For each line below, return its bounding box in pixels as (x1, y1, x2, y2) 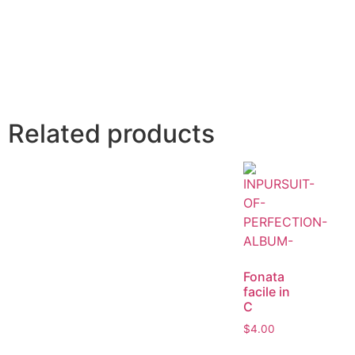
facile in (243, 284, 290, 300)
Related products (8, 118, 215, 150)
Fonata (243, 269, 284, 285)
